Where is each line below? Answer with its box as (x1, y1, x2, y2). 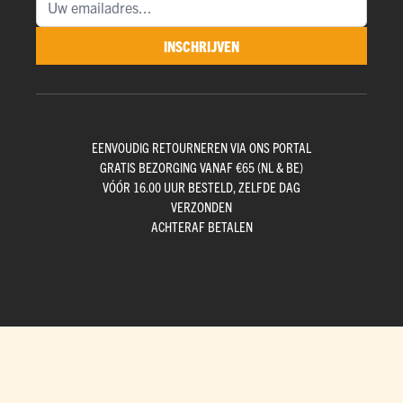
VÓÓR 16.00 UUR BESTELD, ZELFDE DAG (103, 178, 300, 196)
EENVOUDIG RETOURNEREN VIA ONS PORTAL (92, 139, 311, 157)
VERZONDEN (171, 198, 232, 216)
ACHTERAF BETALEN (150, 218, 253, 236)
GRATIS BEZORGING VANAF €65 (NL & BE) (100, 158, 303, 176)
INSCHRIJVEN (164, 37, 239, 56)
